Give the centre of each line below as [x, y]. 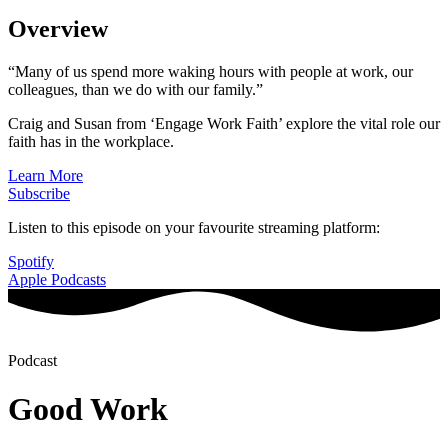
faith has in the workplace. [91, 141]
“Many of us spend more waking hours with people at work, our [210, 71]
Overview [58, 28]
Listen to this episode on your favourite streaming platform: [194, 227]
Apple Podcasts [57, 279]
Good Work [88, 409]
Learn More [45, 175]
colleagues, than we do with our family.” [135, 89]
